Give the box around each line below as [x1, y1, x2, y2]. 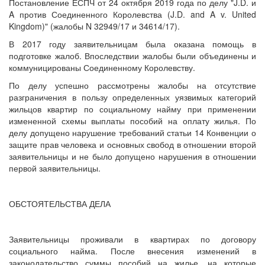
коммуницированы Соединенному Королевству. [9, 62, 195, 74]
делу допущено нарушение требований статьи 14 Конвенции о [9, 127, 256, 139]
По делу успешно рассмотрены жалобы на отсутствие [9, 79, 256, 92]
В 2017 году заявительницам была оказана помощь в [9, 38, 256, 50]
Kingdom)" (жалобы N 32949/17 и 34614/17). [9, 20, 180, 33]
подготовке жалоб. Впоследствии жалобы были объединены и [9, 50, 256, 62]
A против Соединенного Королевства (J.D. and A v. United [9, 8, 256, 21]
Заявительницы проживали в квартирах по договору [9, 233, 256, 245]
